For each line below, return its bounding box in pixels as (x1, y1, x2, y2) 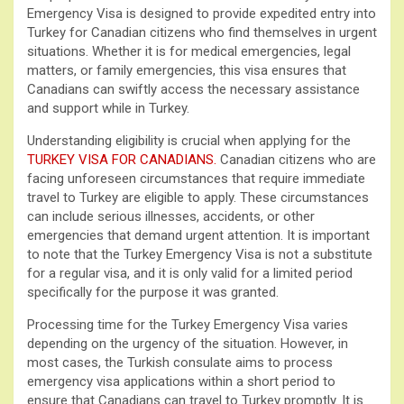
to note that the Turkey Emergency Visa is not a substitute (27, 245, 372, 262)
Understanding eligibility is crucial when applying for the (27, 132, 351, 149)
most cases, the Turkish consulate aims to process (27, 353, 333, 371)
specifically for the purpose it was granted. (27, 283, 279, 300)
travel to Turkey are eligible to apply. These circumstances (27, 188, 369, 206)
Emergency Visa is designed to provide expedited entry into (27, 5, 376, 22)
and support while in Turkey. (27, 99, 189, 116)
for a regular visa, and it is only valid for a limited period (27, 264, 353, 281)
